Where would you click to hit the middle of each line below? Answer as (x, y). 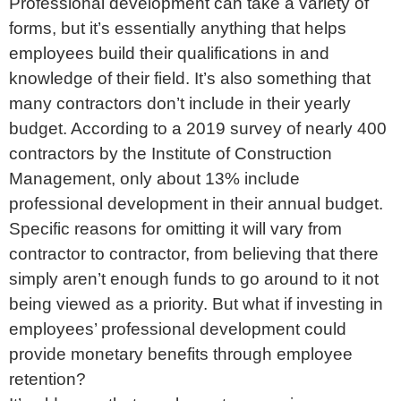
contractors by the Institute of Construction (171, 153)
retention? (47, 379)
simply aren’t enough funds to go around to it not (194, 278)
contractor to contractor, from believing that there (194, 253)
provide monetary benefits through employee (181, 354)
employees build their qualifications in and (169, 53)
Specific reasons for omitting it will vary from (175, 228)
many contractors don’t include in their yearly (180, 103)
